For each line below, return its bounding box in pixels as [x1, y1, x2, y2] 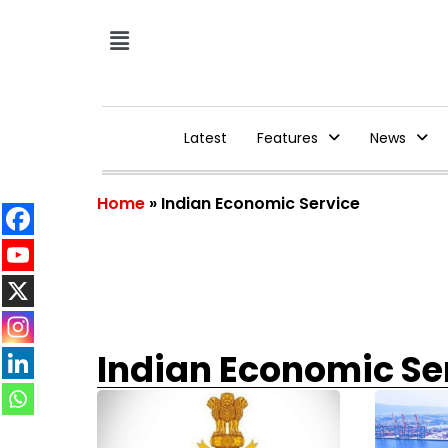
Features [256, 128, 318, 148]
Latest [183, 128, 227, 148]
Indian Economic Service [161, 192, 360, 215]
